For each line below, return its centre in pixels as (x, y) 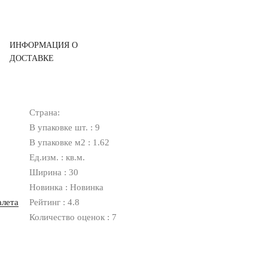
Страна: (45, 112)
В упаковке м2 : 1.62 (70, 142)
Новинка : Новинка (67, 187)
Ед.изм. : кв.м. (57, 157)
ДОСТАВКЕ (32, 58)
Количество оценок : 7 (73, 217)
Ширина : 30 (54, 172)
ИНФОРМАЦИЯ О (44, 45)
